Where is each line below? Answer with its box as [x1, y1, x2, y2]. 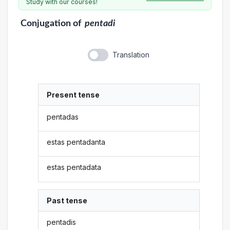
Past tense [47, 196, 88, 205]
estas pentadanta [47, 137, 106, 146]
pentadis [47, 218, 76, 227]
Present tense [47, 90, 100, 100]
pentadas [47, 112, 79, 121]
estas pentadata [47, 163, 102, 172]
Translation [112, 50, 149, 59]
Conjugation [20, 19, 71, 28]
